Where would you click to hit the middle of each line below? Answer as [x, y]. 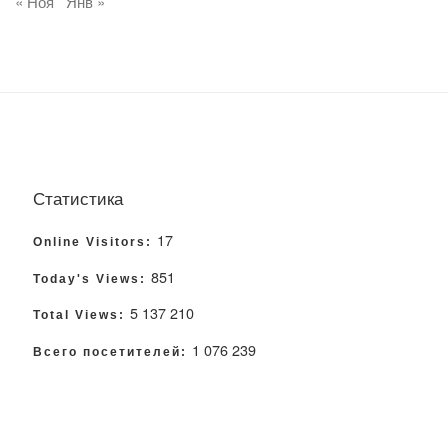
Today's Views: [92, 278]
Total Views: [81, 315]
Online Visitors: [95, 242]
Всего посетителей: [112, 352]
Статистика [78, 197]
